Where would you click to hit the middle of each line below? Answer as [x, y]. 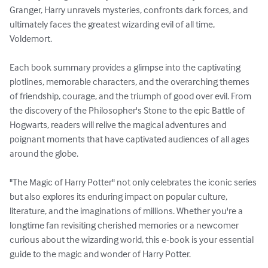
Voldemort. [31, 39]
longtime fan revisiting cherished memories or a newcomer [125, 225]
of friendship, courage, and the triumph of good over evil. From [131, 96]
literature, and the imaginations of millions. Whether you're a [127, 211]
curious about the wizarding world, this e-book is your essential [133, 240]
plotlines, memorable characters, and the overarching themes [130, 82]
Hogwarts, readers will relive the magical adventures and [119, 125]
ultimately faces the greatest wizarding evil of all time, [113, 24]
